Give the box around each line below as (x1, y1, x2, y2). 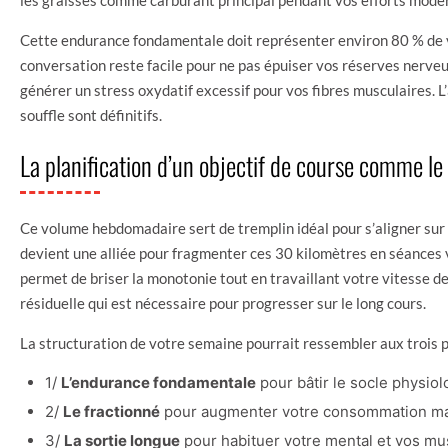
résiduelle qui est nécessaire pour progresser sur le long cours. (20, 293, 426, 312)
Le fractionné (63, 401, 160, 421)
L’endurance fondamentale (61, 372, 256, 392)
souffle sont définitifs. (20, 105, 162, 124)
